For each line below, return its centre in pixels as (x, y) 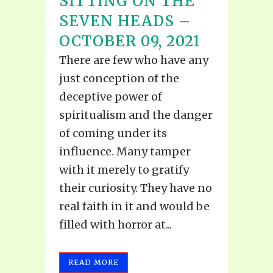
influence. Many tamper (125, 151)
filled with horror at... (115, 224)
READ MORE (94, 262)
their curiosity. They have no (136, 188)
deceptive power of (111, 96)
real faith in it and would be (134, 206)
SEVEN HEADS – (125, 21)
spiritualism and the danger (136, 115)
